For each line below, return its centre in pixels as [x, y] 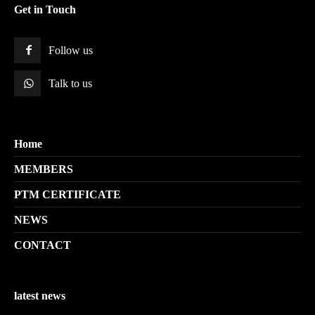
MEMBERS [44, 169]
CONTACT [43, 245]
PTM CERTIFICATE [67, 194]
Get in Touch [45, 9]
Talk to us [71, 83]
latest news [40, 296]
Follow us [71, 50]
